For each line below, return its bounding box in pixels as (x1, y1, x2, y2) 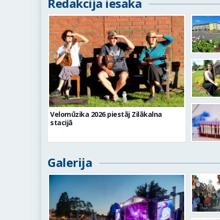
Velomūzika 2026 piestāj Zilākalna (50, 109, 162, 119)
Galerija (48, 154, 92, 170)
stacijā (50, 117, 73, 127)
